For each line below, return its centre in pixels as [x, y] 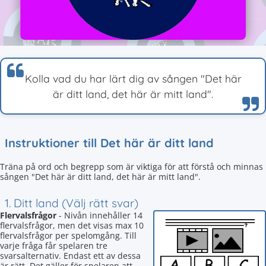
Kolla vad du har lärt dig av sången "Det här [133, 78]
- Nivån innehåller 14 [99, 215]
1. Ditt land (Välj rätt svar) [72, 203]
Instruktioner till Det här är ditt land [109, 143]
